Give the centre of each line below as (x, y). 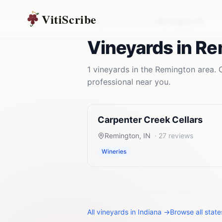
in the (142, 69)
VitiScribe (69, 19)
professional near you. (129, 82)
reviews (180, 136)
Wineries (114, 151)
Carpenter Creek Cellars (150, 120)
